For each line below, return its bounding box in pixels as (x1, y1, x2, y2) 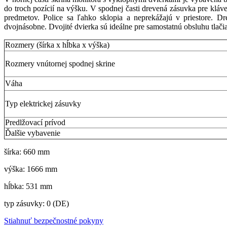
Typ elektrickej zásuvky (5, 99, 81, 108)
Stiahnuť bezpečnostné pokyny (4, 216, 103, 225)
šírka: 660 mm (4, 147, 50, 156)
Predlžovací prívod (5, 118, 65, 127)
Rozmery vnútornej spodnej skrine (5, 59, 115, 68)
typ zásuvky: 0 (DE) (4, 199, 69, 208)
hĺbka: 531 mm (4, 182, 52, 191)
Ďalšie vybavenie (5, 129, 60, 137)
